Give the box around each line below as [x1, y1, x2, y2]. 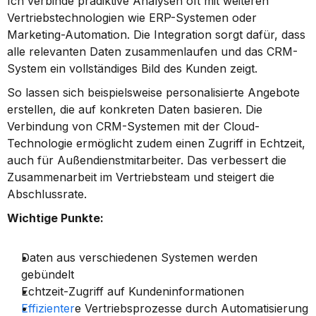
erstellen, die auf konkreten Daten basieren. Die [7, 102, 262, 116]
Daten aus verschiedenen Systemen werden [21, 250, 257, 265]
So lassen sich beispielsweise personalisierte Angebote [7, 85, 300, 99]
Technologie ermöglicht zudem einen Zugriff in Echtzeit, [7, 136, 305, 150]
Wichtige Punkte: [7, 211, 104, 225]
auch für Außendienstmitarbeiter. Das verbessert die [7, 153, 286, 167]
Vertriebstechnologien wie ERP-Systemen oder [7, 11, 257, 25]
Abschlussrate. [7, 187, 87, 201]
